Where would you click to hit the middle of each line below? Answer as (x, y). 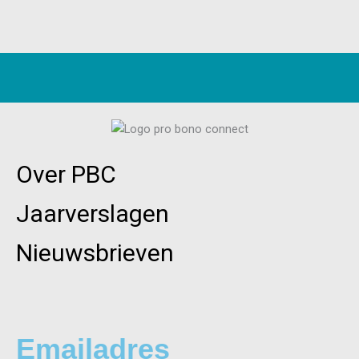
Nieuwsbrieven (95, 253)
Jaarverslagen (93, 214)
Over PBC (66, 175)
